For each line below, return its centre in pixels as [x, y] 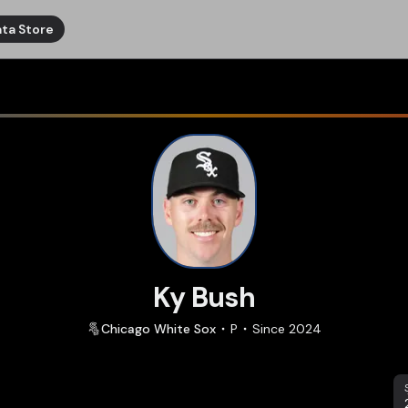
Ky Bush [204, 297]
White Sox [185, 329]
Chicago [126, 329]
